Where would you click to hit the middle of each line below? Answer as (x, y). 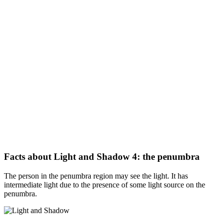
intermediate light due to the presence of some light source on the (105, 185)
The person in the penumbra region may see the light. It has (96, 176)
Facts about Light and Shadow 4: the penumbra (102, 157)
